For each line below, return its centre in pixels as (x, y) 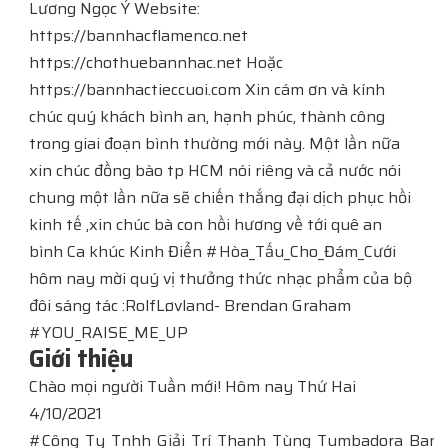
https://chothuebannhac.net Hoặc (156, 62)
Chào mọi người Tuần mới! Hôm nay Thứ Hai (192, 386)
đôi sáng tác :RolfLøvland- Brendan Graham (190, 305)
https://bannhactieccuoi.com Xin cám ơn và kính (207, 89)
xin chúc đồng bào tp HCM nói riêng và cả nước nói (215, 170)
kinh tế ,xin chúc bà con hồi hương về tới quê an (205, 224)
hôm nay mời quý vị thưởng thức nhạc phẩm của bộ (220, 278)
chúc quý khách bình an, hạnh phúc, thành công (207, 116)
